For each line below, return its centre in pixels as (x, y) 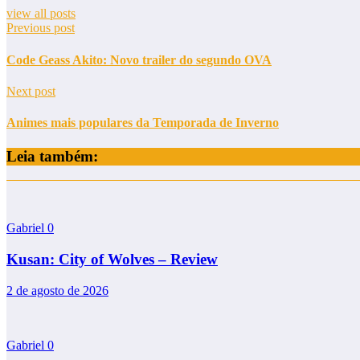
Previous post (41, 28)
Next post (31, 91)
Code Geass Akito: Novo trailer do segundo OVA (139, 59)
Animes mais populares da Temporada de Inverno (143, 123)
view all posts (41, 14)
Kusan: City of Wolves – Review (112, 259)
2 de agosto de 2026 (57, 290)
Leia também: (52, 156)
